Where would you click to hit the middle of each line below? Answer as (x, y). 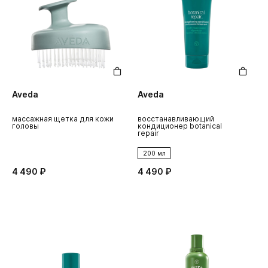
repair (148, 133)
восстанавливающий (176, 118)
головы (25, 126)
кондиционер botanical (180, 126)
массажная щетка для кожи (63, 118)
